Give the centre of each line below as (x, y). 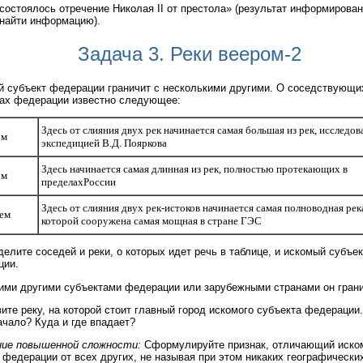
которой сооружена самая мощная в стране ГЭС (152, 220)
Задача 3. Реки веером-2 (190, 53)
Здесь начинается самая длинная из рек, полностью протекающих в (194, 169)
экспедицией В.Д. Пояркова (104, 143)
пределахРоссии (79, 181)
